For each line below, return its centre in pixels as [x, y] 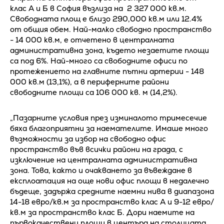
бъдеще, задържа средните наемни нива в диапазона [112, 191]
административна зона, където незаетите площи [109, 50]
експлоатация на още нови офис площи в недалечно [109, 181]
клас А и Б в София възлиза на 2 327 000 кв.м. [98, 8]
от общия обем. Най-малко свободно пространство [111, 29]
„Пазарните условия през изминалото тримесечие [108, 118]
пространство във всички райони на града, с [96, 149]
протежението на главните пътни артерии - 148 [107, 71]
